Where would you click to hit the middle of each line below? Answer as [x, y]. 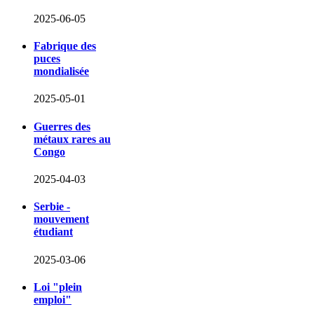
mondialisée [61, 71]
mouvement [61, 219]
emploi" [53, 299]
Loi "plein [58, 287]
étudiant [53, 232]
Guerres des [62, 126]
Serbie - [52, 207]
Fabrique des [65, 46]
